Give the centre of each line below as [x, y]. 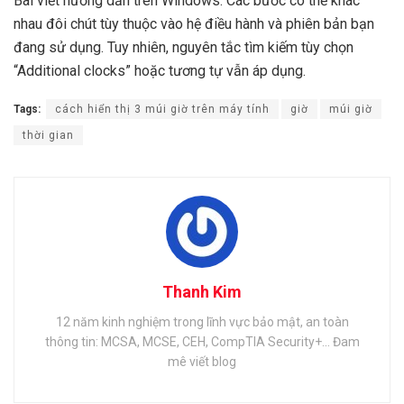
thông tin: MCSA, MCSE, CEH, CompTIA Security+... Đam [202, 341]
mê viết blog [202, 361]
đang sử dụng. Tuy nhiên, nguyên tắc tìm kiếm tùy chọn [184, 48]
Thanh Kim [202, 291]
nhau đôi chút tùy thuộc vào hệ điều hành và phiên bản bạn [194, 24]
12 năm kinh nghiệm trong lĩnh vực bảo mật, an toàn [202, 321]
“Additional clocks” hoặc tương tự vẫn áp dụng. [160, 71]
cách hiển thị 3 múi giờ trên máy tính [162, 110]
